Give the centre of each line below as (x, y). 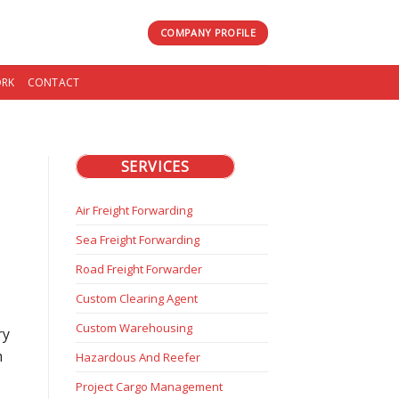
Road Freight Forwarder (138, 269)
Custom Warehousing (134, 328)
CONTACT (53, 82)
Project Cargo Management (149, 387)
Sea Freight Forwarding (137, 240)
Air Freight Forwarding (134, 211)
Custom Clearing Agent (136, 299)
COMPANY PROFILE (208, 32)
